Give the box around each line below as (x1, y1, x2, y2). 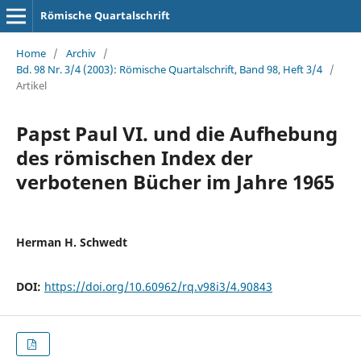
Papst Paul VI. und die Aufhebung (15, 119, 338, 147)
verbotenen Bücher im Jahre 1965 (15, 168, 334, 195)
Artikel (15, 77, 47, 93)
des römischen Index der (15, 143, 253, 171)
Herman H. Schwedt (15, 234, 127, 250)
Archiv (65, 45, 96, 60)
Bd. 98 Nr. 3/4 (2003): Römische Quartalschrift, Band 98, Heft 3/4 (15, 61, 322, 77)
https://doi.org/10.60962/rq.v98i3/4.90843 (44, 278, 272, 294)
